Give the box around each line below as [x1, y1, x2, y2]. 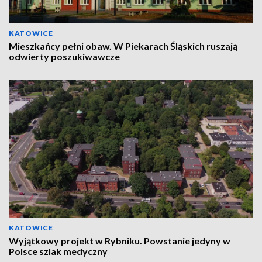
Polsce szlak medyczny [9, 246, 108, 257]
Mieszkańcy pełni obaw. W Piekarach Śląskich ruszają [9, 40, 237, 51]
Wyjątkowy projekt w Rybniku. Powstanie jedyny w [9, 235, 230, 246]
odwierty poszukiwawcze [9, 51, 120, 62]
